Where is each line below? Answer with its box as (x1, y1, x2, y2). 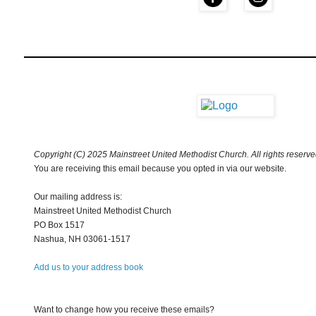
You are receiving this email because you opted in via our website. (34, 164, 286, 174)
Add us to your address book (34, 262, 143, 273)
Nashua (34, 234, 64, 245)
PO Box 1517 (34, 220, 85, 231)
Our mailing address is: (34, 192, 122, 202)
